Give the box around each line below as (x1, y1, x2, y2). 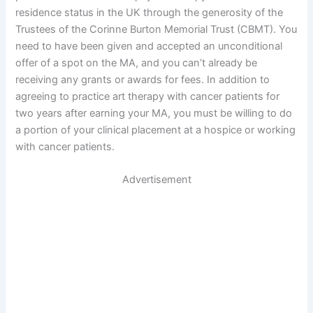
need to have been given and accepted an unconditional (15, 39, 283, 52)
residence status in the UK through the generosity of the (15, 6, 284, 19)
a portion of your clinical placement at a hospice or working (15, 123, 296, 136)
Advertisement (122, 173, 191, 186)
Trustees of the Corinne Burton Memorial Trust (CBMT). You (15, 22, 298, 36)
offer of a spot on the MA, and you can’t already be (15, 56, 258, 69)
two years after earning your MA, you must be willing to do (15, 106, 293, 119)
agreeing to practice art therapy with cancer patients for (15, 89, 280, 103)
